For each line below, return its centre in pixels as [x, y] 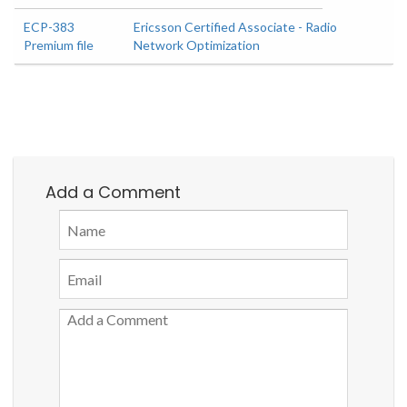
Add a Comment [113, 192]
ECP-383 [49, 27]
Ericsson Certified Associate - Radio [236, 27]
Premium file [59, 45]
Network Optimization [197, 45]
